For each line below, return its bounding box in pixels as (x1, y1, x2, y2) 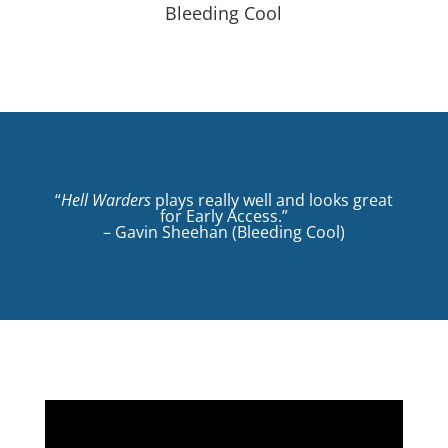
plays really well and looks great (150, 189, 393, 211)
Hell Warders (60, 189, 151, 211)
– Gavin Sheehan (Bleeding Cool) (102, 221, 345, 243)
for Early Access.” (159, 205, 288, 227)
